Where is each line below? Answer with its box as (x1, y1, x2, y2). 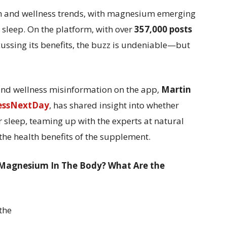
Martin (161, 84, 191, 96)
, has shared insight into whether (49, 99, 179, 111)
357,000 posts (134, 23, 192, 35)
